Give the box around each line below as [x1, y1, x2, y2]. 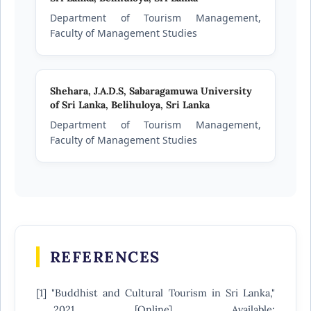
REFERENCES [49, 247, 160, 267]
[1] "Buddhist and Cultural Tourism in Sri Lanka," [35, 286, 276, 300]
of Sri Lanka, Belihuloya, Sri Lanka [49, 99, 210, 112]
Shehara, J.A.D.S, [49, 85, 129, 98]
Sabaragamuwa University [128, 85, 252, 98]
